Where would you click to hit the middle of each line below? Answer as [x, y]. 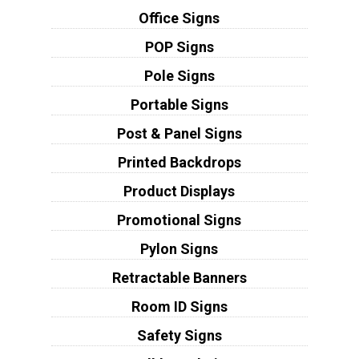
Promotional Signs [179, 220]
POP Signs [179, 46]
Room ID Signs [179, 306]
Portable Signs [179, 104]
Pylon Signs [179, 248]
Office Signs [179, 18]
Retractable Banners [179, 277]
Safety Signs [179, 335]
